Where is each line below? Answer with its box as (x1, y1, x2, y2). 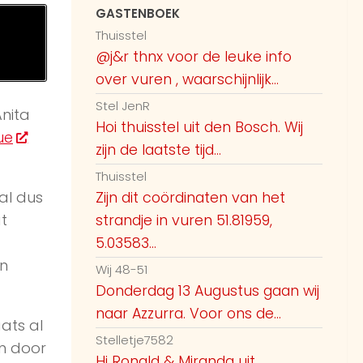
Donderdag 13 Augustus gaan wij (96, 281, 319, 301)
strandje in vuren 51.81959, (96, 211, 272, 231)
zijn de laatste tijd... (96, 140, 221, 160)
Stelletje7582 (96, 331, 173, 349)
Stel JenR (96, 97, 150, 115)
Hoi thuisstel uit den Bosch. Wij (96, 117, 303, 138)
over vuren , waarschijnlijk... (96, 70, 279, 90)
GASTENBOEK (96, 5, 180, 23)
